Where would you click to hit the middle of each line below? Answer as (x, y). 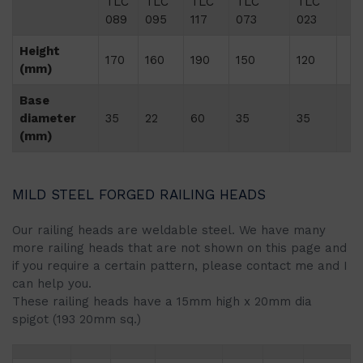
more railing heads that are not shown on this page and (179, 248)
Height (40, 51)
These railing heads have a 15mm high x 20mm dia (162, 301)
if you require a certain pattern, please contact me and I (180, 266)
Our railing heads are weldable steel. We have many (169, 230)
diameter (48, 118)
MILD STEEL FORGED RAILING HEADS (139, 194)
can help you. (52, 284)
